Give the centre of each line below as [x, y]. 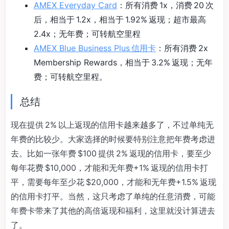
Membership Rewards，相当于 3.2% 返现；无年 [123, 62]
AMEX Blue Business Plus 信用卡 [95, 48]
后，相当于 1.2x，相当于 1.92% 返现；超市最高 [121, 19]
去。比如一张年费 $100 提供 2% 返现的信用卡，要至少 [111, 153]
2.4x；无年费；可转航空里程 [87, 34]
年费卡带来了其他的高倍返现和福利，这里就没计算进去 [113, 211]
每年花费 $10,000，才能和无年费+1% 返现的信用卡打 [109, 168]
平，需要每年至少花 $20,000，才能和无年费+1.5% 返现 [113, 182]
